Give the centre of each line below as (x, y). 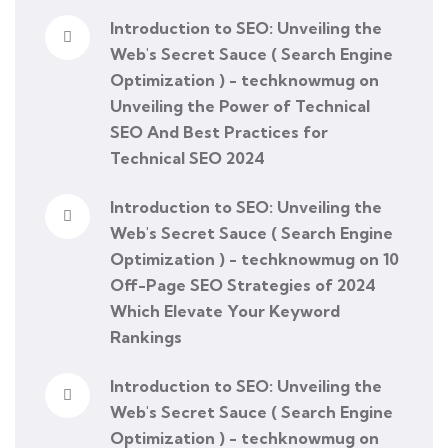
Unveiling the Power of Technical (240, 105)
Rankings (146, 336)
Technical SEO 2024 (187, 157)
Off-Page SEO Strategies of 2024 (243, 284)
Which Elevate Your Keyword (225, 310)
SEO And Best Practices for (219, 131)
